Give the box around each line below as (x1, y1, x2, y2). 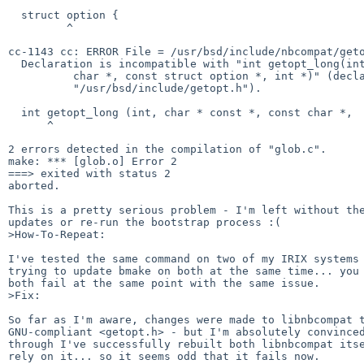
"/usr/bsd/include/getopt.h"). (8, 81, 73, 94)
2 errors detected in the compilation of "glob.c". (8, 142, 327, 155)
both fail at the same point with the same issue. (8, 276, 320, 289)
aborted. (8, 179, 60, 192)
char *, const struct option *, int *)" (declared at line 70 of (8, 69, 73, 82)
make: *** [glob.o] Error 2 (8, 154, 177, 167)
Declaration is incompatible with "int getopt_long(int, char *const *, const (8, 57, 21, 70)
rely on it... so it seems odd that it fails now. (8, 349, 320, 362)
